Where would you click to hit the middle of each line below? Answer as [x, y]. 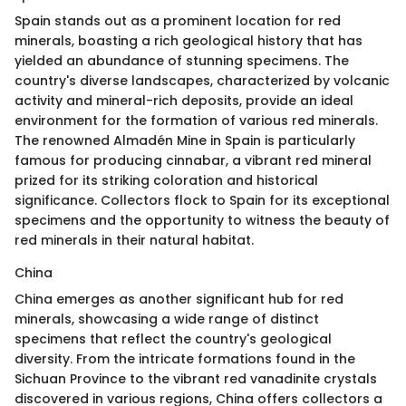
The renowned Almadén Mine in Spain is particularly [185, 140]
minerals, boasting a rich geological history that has [188, 40]
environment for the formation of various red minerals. [196, 120]
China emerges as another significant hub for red [179, 299]
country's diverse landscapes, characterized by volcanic [202, 80]
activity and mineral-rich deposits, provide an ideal [184, 100]
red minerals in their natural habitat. [134, 240]
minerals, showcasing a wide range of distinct [167, 319]
